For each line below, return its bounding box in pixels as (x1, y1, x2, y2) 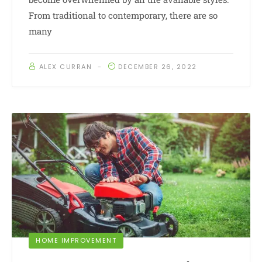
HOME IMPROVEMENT (36, 235, 116, 245)
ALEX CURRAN (39, 62, 92, 72)
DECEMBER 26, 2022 (118, 62, 197, 72)
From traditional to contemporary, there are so (29, 9, 218, 22)
